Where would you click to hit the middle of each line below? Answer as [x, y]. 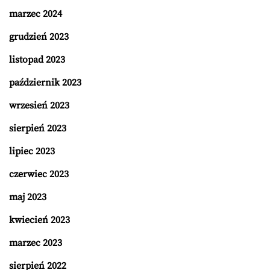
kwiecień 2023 [39, 220]
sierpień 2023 [38, 129]
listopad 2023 [37, 60]
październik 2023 [45, 83]
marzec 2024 [36, 14]
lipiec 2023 [32, 152]
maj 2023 [28, 197]
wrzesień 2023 [39, 106]
